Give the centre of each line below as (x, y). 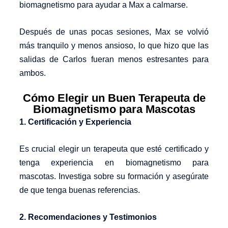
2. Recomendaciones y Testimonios (88, 217)
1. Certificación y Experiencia (75, 122)
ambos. (32, 73)
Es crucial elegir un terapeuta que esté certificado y (114, 149)
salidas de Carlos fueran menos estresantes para (114, 59)
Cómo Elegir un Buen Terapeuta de (114, 98)
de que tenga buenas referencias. (79, 190)
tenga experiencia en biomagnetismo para (114, 162)
